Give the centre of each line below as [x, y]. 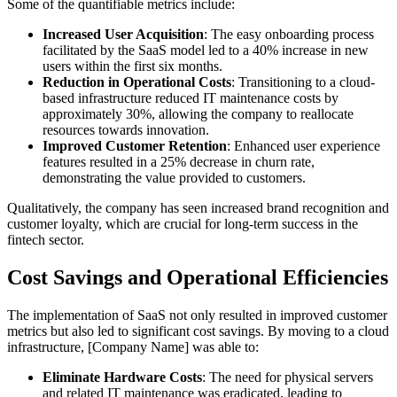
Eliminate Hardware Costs [122, 378]
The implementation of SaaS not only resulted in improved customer [197, 315]
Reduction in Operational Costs [137, 82]
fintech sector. [46, 240]
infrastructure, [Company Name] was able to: [133, 347]
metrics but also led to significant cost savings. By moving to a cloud [198, 331]
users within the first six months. [132, 66]
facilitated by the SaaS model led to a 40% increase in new [206, 51]
